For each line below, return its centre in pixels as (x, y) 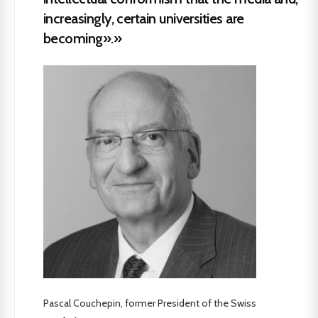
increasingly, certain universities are (144, 18)
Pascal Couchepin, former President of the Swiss (150, 303)
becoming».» (83, 38)
